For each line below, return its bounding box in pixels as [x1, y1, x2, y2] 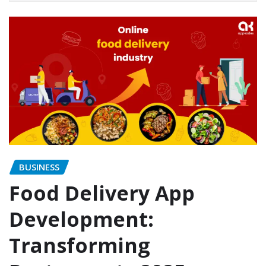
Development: [9, 205, 154, 233]
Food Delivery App [9, 179, 195, 207]
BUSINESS [19, 160, 59, 173]
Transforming [9, 232, 150, 259]
